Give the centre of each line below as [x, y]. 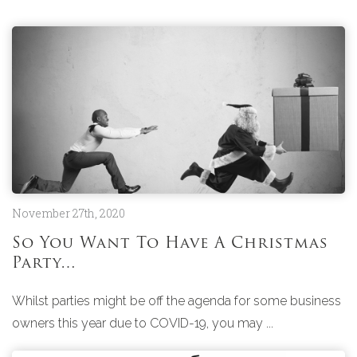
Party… [44, 265]
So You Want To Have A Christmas [170, 245]
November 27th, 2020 [69, 214]
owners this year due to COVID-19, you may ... [143, 324]
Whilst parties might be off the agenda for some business [177, 301]
